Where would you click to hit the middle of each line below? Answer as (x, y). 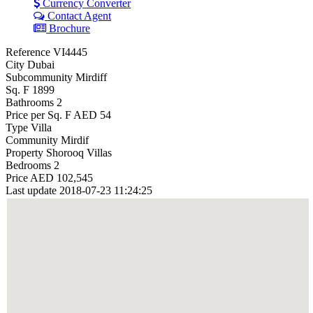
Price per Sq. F (38, 115)
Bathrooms (30, 102)
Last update (31, 190)
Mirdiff (91, 77)
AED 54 (92, 115)
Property (24, 152)
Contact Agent (78, 15)
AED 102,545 (61, 177)
